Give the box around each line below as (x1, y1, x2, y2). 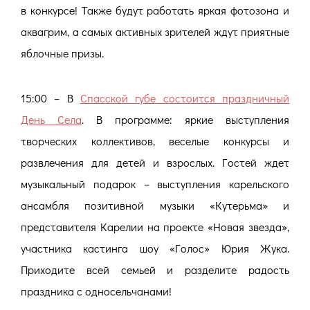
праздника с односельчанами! (21, 283, 172, 298)
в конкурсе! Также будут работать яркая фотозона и (21, 3, 289, 18)
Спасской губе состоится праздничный (80, 90, 289, 105)
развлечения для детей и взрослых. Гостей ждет (21, 154, 289, 170)
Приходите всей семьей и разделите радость (21, 262, 289, 277)
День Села (21, 111, 82, 127)
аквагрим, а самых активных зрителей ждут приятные (21, 24, 289, 39)
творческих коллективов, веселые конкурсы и (21, 133, 289, 148)
